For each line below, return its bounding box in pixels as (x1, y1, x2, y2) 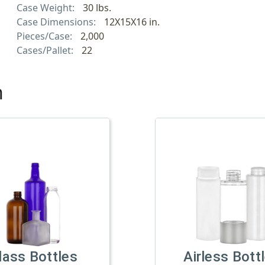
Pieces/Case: (17, 29, 75, 43)
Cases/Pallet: (17, 43, 76, 57)
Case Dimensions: (17, 15, 98, 28)
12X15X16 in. (104, 15, 160, 28)
